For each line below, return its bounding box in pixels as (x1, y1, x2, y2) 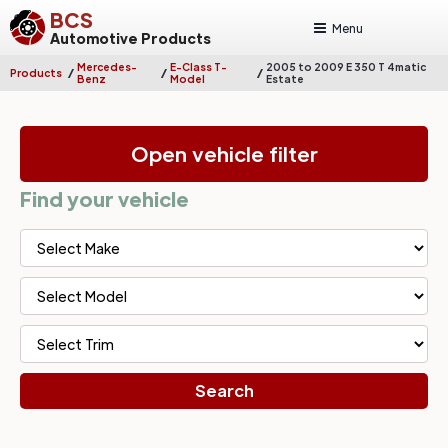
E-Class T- (170, 60, 228, 73)
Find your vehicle (20, 186, 189, 211)
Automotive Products (50, 28, 211, 47)
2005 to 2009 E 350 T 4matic (265, 60, 426, 73)
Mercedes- (77, 60, 137, 73)
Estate (265, 72, 304, 85)
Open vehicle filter (130, 141, 318, 167)
